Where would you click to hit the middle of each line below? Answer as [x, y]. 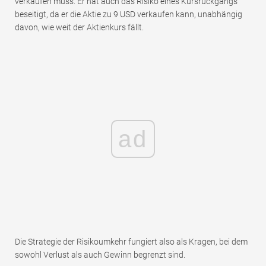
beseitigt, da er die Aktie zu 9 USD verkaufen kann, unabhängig [129, 15]
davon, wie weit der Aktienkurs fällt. [79, 28]
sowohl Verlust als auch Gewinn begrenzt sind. [100, 255]
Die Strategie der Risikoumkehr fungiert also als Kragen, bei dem [131, 242]
